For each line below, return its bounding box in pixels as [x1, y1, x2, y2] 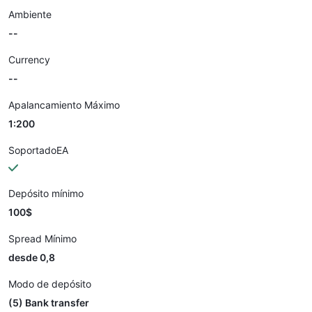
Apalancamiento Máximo [8, 99, 120, 111]
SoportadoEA [8, 144, 68, 156]
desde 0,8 [8, 251, 55, 263]
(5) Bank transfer [8, 297, 89, 309]
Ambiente [8, 8, 52, 20]
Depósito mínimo [8, 187, 84, 199]
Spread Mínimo [8, 233, 77, 244]
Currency [8, 54, 50, 65]
